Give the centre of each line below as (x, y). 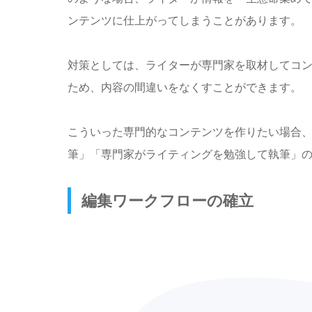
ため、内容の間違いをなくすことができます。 (185, 87)
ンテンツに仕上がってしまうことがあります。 (185, 20)
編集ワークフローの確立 (167, 200)
